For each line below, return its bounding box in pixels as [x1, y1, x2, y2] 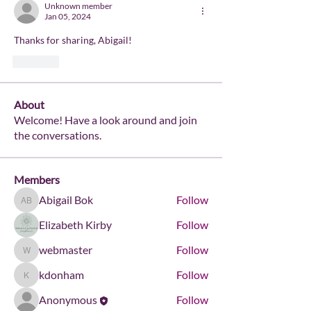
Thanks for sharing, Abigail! [14, 34, 132, 46]
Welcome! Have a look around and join [14, 113, 197, 126]
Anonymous [39, 293, 97, 306]
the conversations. [14, 128, 101, 142]
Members [14, 173, 60, 186]
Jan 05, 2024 [44, 11, 91, 22]
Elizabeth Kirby [39, 218, 112, 231]
